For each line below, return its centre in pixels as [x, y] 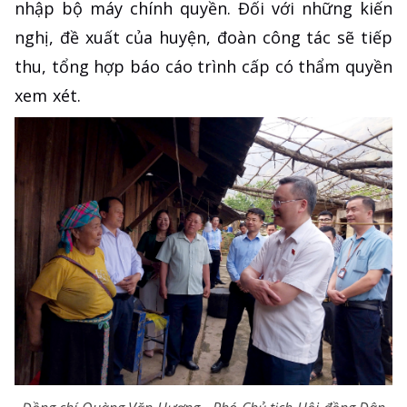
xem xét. [48, 96]
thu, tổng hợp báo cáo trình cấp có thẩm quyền [203, 67]
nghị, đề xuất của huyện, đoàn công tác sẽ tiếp [203, 38]
